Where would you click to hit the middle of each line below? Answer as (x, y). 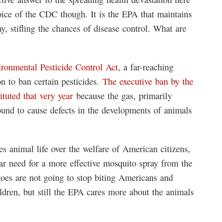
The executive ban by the (148, 81)
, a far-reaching (146, 67)
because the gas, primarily (122, 96)
